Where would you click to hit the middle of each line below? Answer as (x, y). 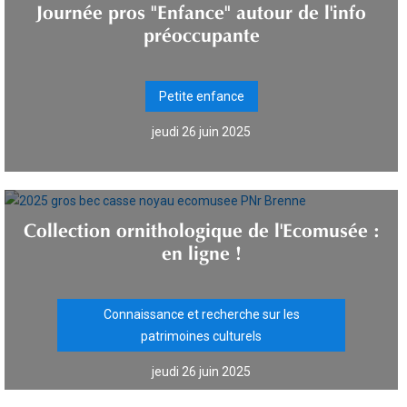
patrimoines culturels (201, 336)
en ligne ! (201, 250)
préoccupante (201, 32)
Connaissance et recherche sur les (201, 314)
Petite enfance (201, 96)
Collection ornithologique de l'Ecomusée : (201, 227)
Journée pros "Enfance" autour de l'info (201, 9)
